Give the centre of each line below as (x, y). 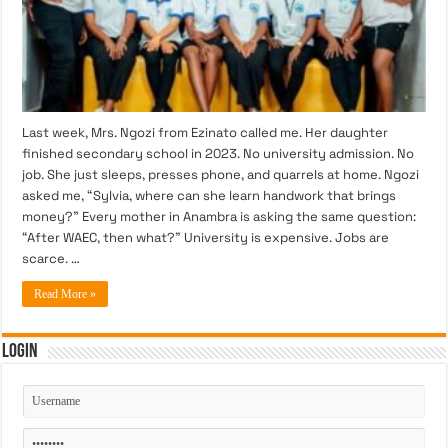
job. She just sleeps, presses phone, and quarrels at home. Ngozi (221, 175)
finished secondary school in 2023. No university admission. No (218, 154)
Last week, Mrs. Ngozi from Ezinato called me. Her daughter (205, 133)
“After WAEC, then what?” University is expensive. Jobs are (206, 238)
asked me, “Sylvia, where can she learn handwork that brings (209, 196)
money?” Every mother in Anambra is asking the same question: (219, 217)
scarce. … (51, 259)
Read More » (65, 294)
